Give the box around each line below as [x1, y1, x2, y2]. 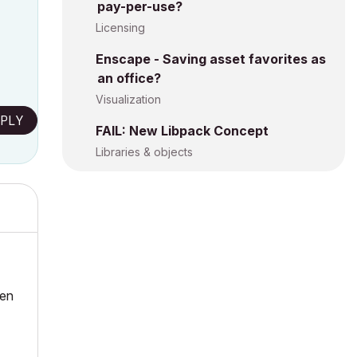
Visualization [96, 92, 161, 106]
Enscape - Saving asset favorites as [96, 51, 326, 67]
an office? [97, 70, 161, 86]
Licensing [96, 21, 145, 34]
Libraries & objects [96, 145, 193, 159]
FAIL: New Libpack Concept [96, 123, 269, 139]
